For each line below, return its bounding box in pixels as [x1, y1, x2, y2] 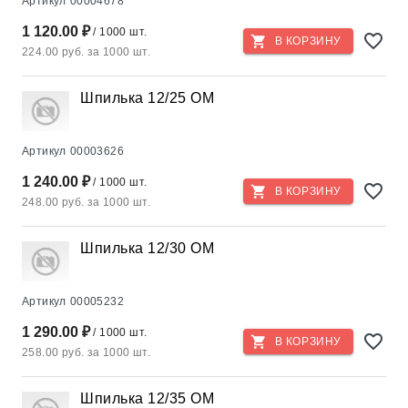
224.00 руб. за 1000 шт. [22, 46, 151, 58]
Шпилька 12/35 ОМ [80, 391, 214, 406]
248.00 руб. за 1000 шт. [22, 196, 151, 209]
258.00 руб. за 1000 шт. [22, 346, 151, 359]
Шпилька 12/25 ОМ [80, 90, 214, 106]
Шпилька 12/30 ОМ [80, 240, 214, 256]
